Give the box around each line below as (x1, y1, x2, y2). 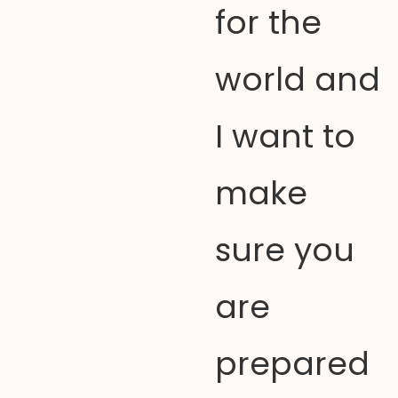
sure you (214, 227, 354, 273)
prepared (214, 341, 370, 386)
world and (214, 57, 380, 102)
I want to (214, 114, 355, 159)
